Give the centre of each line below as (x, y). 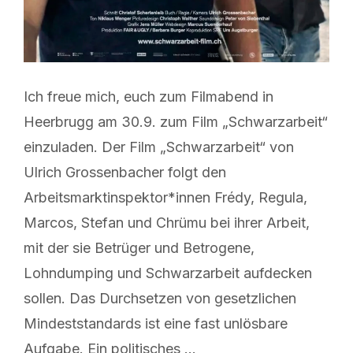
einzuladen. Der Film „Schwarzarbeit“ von (159, 147)
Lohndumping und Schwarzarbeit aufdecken (168, 273)
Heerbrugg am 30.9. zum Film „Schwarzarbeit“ (176, 121)
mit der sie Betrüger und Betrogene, (139, 247)
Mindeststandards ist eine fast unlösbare (156, 323)
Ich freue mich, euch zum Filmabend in (149, 96)
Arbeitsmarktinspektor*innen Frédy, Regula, (165, 197)
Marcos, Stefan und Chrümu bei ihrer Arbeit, (167, 222)
